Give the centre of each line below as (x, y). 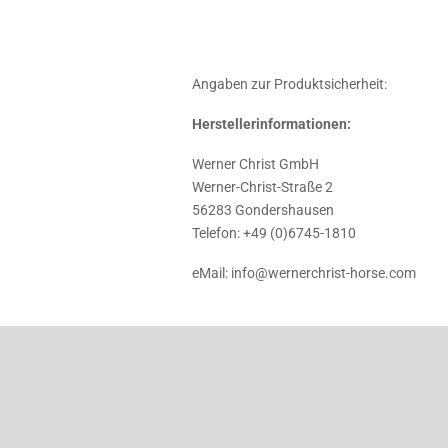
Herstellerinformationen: (271, 124)
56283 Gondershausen (263, 210)
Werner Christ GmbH (255, 164)
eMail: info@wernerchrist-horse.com (304, 273)
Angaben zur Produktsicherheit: (289, 84)
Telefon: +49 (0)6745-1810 (274, 233)
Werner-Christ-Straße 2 (262, 187)
